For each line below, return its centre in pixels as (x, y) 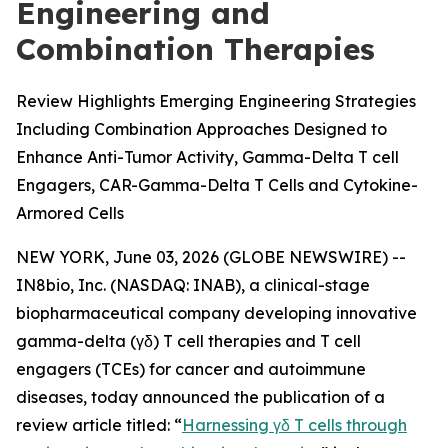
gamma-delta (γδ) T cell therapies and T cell (188, 341)
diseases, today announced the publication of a (200, 397)
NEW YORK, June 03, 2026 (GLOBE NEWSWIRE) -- (211, 257)
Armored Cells (70, 213)
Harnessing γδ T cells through (294, 425)
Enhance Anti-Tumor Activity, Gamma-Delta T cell (207, 157)
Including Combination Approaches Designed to (201, 129)
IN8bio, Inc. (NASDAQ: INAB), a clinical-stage (193, 285)
